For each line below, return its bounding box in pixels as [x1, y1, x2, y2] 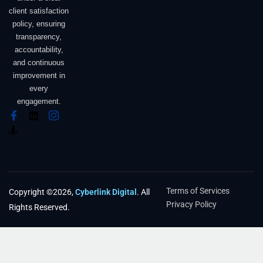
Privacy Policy [166, 199, 217, 209]
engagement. [16, 97, 61, 106]
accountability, [14, 45, 63, 55]
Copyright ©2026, [9, 187, 75, 197]
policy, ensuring [12, 19, 66, 29]
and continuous [13, 58, 65, 68]
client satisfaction [9, 6, 69, 16]
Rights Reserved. [9, 202, 70, 212]
